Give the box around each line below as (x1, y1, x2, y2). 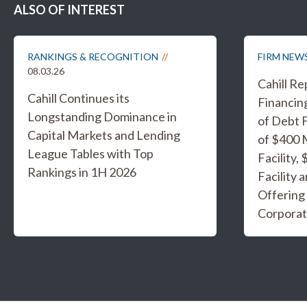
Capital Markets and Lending (27, 127, 180, 143)
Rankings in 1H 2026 (27, 164, 136, 180)
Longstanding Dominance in (27, 109, 177, 124)
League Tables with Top (27, 146, 153, 161)
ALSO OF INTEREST (14, 2, 125, 17)
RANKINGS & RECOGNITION (27, 51, 158, 62)
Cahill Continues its (27, 90, 130, 106)
